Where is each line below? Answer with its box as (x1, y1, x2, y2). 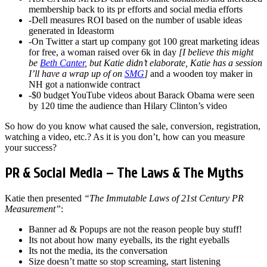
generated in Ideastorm (29, 26, 114, 36)
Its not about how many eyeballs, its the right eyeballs (29, 234, 229, 245)
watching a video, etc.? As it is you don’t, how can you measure (5, 132, 245, 142)
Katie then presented (5, 193, 84, 203)
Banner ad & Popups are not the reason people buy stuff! (29, 223, 242, 234)
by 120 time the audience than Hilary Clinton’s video (29, 101, 227, 111)
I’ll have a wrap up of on (29, 69, 125, 79)
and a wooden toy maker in (148, 69, 253, 79)
